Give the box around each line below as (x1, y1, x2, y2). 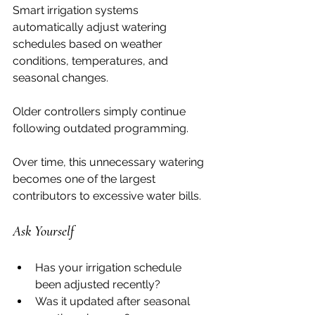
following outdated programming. (13, 121, 188, 135)
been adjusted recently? (35, 277, 160, 291)
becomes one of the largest (13, 172, 158, 186)
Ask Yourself (13, 222, 74, 240)
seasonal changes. (13, 70, 108, 84)
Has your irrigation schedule (35, 260, 184, 274)
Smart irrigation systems (13, 3, 141, 17)
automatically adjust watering (13, 20, 169, 34)
